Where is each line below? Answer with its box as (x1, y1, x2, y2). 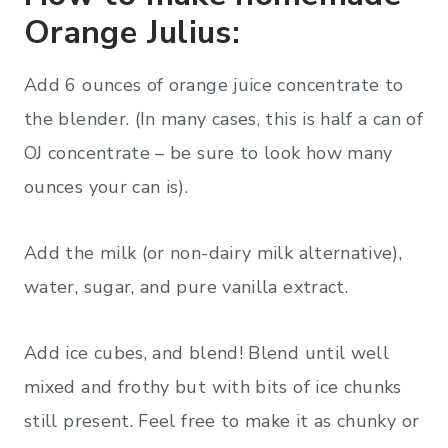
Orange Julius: (24, 10, 241, 54)
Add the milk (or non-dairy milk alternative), (24, 240, 403, 265)
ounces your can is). (24, 174, 189, 199)
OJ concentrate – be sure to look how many (24, 140, 393, 165)
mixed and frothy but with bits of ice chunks (24, 374, 402, 399)
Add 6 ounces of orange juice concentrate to (24, 72, 404, 97)
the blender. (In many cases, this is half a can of (24, 106, 423, 131)
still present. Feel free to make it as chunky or (24, 408, 420, 433)
